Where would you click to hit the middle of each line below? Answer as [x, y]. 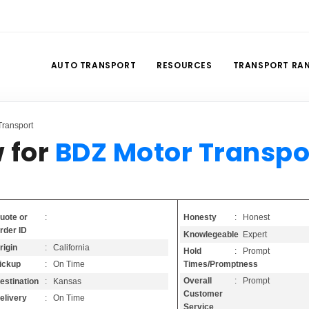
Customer [203, 294]
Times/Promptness [221, 264]
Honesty [200, 218]
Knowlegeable [211, 234]
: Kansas [63, 281]
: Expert [251, 234]
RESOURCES [185, 66]
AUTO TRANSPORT [93, 66]
